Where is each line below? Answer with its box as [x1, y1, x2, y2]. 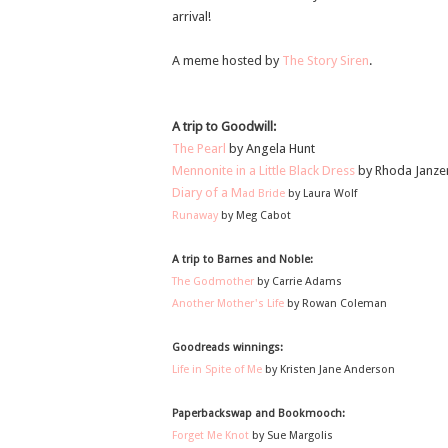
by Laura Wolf [285, 186, 357, 200]
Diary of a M [172, 184, 242, 200]
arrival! [172, 8, 211, 24]
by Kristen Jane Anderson [262, 362, 395, 376]
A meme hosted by [172, 52, 282, 68]
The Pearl [172, 140, 226, 156]
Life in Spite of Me [172, 362, 262, 376]
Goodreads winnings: [172, 340, 283, 354]
